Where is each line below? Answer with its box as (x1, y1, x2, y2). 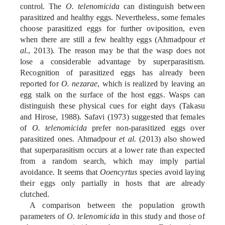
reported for (20, 79, 61, 88)
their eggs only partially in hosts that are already (20, 178, 205, 187)
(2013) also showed (136, 134, 205, 143)
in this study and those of (120, 211, 205, 220)
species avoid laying (137, 167, 205, 176)
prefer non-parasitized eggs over (86, 123, 205, 132)
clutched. (20, 189, 50, 198)
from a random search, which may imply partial (20, 156, 205, 165)
